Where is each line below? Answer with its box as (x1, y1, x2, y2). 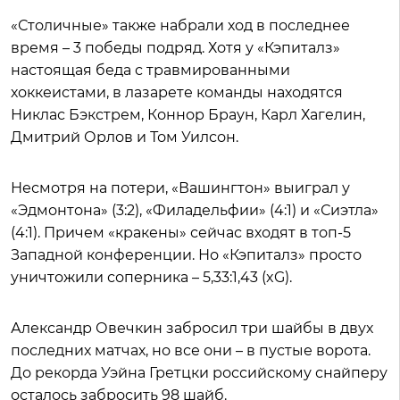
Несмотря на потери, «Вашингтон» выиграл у (11, 179, 350, 196)
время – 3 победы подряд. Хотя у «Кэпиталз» (11, 39, 340, 56)
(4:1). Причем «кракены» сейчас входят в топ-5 (11, 224, 351, 241)
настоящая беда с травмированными (11, 62, 290, 79)
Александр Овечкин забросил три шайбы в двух (11, 320, 373, 337)
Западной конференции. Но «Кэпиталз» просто (11, 246, 362, 263)
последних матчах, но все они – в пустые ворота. (11, 342, 371, 359)
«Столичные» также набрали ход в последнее (11, 17, 350, 34)
